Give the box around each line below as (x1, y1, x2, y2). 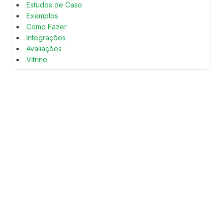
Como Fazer (26, 22, 67, 31)
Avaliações (26, 44, 62, 53)
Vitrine (26, 55, 47, 64)
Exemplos (26, 11, 58, 20)
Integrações (26, 33, 66, 42)
